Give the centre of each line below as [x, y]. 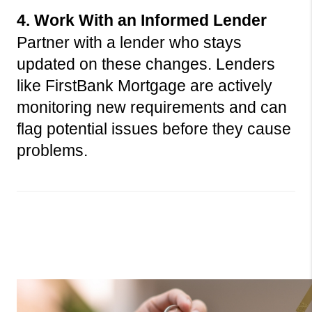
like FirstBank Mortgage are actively [145, 86]
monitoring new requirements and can [152, 108]
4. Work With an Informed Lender [142, 21]
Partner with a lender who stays [129, 43]
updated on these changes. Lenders [146, 64]
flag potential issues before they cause [154, 129]
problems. [52, 151]
